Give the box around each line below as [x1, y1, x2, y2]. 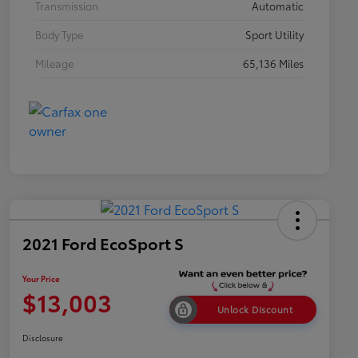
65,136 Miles [243, 55, 304, 70]
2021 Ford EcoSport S [22, 231, 184, 254]
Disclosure [22, 332, 63, 344]
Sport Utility [245, 26, 304, 42]
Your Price [22, 272, 60, 285]
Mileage [35, 55, 74, 70]
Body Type [35, 26, 83, 42]
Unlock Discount [217, 303, 293, 316]
